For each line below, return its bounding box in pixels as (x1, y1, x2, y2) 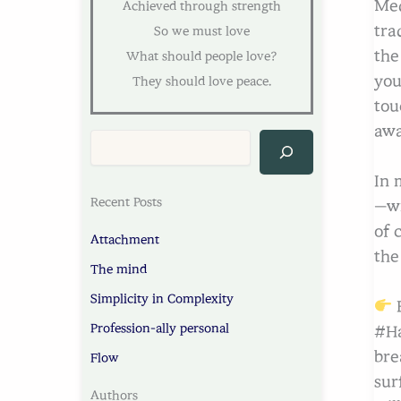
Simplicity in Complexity (90, 292, 234, 305)
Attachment (90, 233, 159, 246)
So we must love (153, 24, 250, 38)
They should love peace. (132, 74, 271, 88)
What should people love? (125, 49, 277, 63)
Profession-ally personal (90, 321, 229, 335)
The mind (90, 262, 147, 276)
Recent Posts (90, 196, 162, 209)
